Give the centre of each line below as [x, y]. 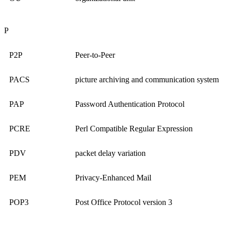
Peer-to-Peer [95, 55]
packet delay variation [110, 153]
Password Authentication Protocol [130, 104]
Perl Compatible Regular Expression [134, 129]
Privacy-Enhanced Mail [113, 178]
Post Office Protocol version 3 [124, 202]
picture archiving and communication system [147, 80]
